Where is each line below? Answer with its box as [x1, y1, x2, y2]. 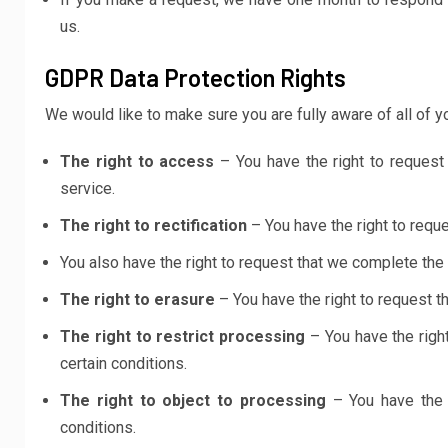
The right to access [60, 152, 215, 171]
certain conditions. [60, 354, 187, 373]
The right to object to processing [60, 391, 326, 410]
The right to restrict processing [60, 327, 306, 346]
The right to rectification [60, 216, 247, 235]
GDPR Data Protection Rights [45, 63, 346, 92]
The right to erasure [60, 290, 215, 309]
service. [60, 179, 115, 198]
